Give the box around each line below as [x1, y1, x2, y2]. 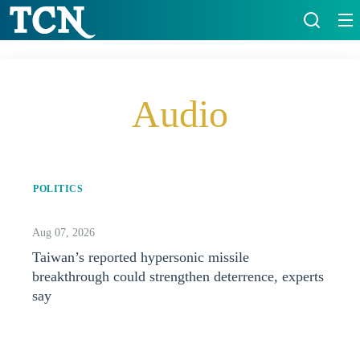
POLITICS [33, 183, 83, 194]
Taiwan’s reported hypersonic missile [32, 249, 249, 265]
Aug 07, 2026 [32, 227, 95, 239]
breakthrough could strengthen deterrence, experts [32, 268, 324, 284]
